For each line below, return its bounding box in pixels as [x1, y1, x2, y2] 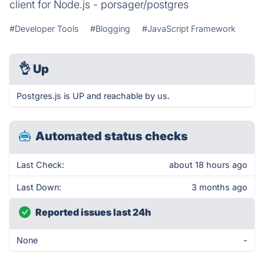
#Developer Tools [9, 24, 78, 34]
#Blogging [90, 24, 130, 34]
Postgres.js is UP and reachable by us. [16, 91, 170, 101]
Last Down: [16, 182, 61, 192]
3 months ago [192, 182, 247, 192]
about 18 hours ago [169, 160, 247, 170]
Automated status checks [35, 129, 188, 143]
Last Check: [16, 160, 64, 170]
